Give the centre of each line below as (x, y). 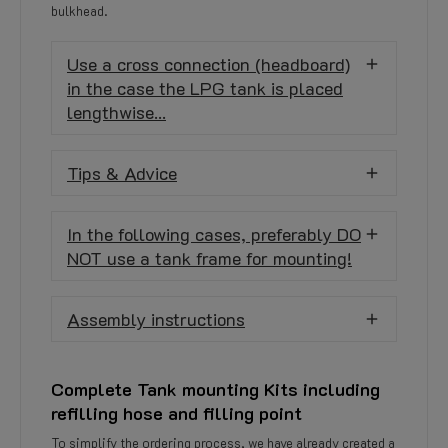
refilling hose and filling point (176, 413)
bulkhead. (79, 10)
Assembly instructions (156, 319)
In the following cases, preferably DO (214, 234)
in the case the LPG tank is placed (205, 88)
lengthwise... (116, 112)
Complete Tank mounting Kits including (215, 389)
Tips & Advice (122, 173)
